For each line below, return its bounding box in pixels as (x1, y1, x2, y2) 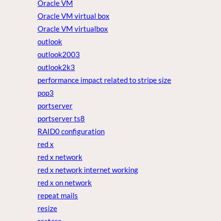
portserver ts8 (37, 114, 85, 123)
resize (37, 204, 57, 213)
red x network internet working (37, 165, 138, 175)
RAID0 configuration (37, 127, 105, 136)
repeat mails (37, 191, 78, 200)
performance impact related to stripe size (37, 75, 171, 85)
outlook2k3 (37, 63, 75, 72)
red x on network (37, 178, 92, 187)
